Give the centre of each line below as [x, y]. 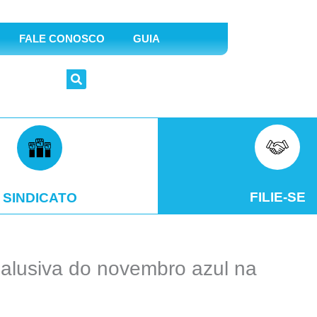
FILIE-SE [277, 197]
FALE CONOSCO [62, 39]
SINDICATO [40, 198]
